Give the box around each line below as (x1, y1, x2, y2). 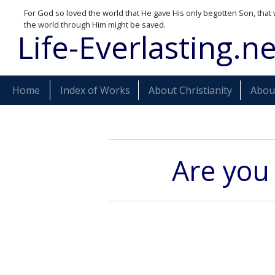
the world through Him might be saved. (24, 19, 166, 30)
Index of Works (60, 83, 130, 97)
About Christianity (148, 83, 232, 97)
